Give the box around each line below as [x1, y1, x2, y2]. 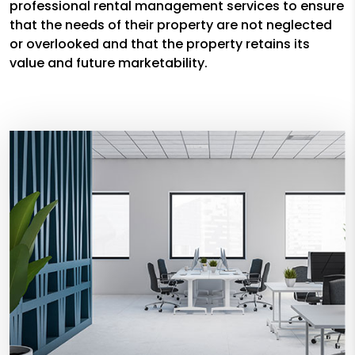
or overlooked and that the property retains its [10, 35, 310, 54]
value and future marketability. [10, 54, 208, 73]
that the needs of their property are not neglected [10, 16, 332, 35]
